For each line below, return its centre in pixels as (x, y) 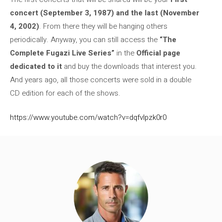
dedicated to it (36, 66)
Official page (158, 53)
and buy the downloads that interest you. (129, 66)
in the (125, 53)
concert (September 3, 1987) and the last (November (105, 13)
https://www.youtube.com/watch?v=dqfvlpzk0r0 (88, 117)
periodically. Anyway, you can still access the (85, 39)
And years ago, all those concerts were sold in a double (101, 80)
